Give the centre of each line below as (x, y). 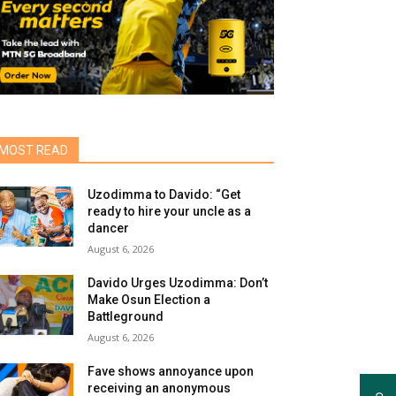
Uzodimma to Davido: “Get (164, 194)
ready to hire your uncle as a (170, 211)
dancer (109, 228)
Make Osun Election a (149, 300)
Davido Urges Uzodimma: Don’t (178, 283)
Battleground (126, 316)
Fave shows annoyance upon (171, 371)
